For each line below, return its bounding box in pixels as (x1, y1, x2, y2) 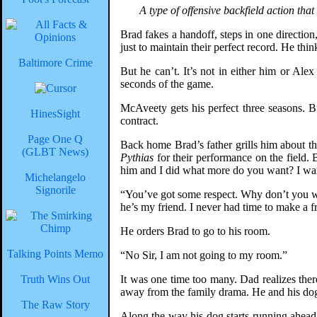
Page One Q (28, 133, 83, 145)
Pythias (120, 151, 154, 163)
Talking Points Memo (7, 248, 103, 260)
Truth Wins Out (21, 273, 90, 285)
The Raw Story (21, 299, 90, 311)
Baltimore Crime (18, 57, 93, 69)
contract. (120, 115, 158, 127)
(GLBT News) (22, 146, 88, 158)
